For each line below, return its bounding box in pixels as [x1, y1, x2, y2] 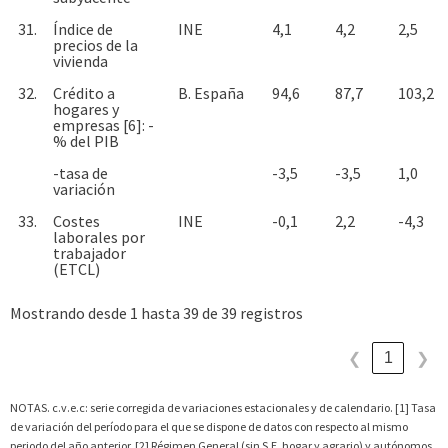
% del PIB [53, 131, 119, 151]
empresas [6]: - [53, 115, 154, 135]
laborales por [53, 227, 145, 247]
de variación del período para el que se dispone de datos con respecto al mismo [10, 419, 408, 434]
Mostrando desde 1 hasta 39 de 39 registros [10, 303, 303, 323]
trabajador [53, 243, 126, 263]
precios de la [53, 35, 138, 55]
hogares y [53, 99, 119, 119]
